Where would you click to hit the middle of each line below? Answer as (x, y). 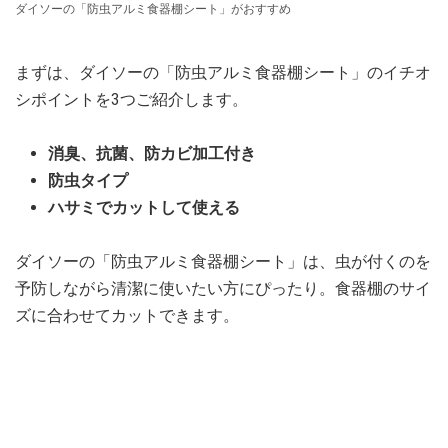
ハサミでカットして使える (144, 208)
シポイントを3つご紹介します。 (131, 100)
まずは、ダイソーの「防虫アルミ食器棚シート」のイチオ (223, 73)
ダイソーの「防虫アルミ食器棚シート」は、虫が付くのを (223, 262)
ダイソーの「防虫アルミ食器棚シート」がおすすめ (153, 9)
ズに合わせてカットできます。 (127, 316)
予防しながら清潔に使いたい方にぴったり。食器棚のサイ (223, 289)
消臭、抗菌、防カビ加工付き (152, 154)
